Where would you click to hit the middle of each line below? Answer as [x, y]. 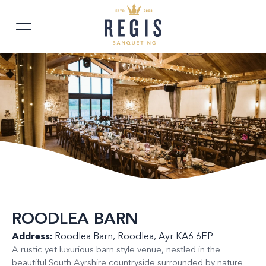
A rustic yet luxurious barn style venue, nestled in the [116, 250]
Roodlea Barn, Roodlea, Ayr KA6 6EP [133, 237]
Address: [32, 237]
